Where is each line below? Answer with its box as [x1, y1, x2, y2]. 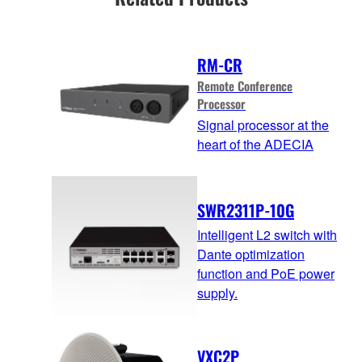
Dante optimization [197, 244, 305, 263]
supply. [197, 283, 238, 302]
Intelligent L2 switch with [197, 225, 337, 244]
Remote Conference [197, 76, 293, 95]
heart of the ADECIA [197, 134, 314, 154]
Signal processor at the [197, 115, 329, 134]
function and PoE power [197, 263, 335, 283]
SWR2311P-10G [197, 197, 294, 222]
